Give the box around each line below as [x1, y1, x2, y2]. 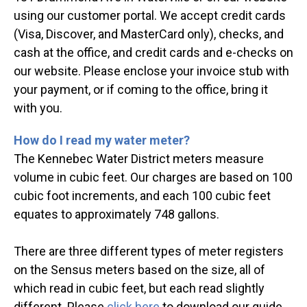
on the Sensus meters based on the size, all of [14, 262, 265, 278]
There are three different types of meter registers [14, 244, 284, 259]
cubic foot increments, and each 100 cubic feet [14, 188, 271, 204]
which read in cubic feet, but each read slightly [14, 281, 265, 296]
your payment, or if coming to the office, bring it [14, 82, 268, 97]
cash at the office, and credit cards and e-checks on [14, 45, 293, 60]
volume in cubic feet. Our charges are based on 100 [14, 170, 293, 185]
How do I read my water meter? [14, 133, 190, 148]
